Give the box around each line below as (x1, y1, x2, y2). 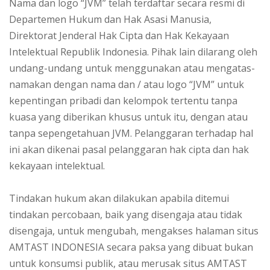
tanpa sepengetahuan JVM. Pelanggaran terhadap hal (9, 127, 253, 140)
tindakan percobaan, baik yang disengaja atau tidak (9, 208, 242, 222)
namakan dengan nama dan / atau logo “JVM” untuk (9, 78, 244, 92)
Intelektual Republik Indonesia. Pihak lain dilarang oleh (9, 45, 257, 59)
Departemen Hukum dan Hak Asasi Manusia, (9, 13, 212, 27)
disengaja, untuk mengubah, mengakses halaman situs (9, 224, 259, 238)
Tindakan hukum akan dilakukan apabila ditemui (9, 192, 229, 206)
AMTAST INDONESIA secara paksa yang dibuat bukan (9, 240, 253, 254)
